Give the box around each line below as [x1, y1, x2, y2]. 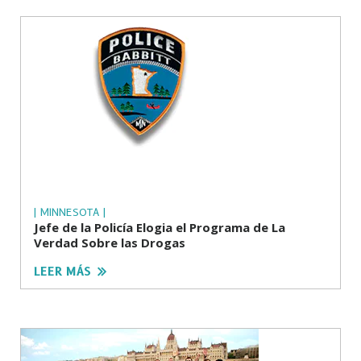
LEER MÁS [34, 263, 91, 279]
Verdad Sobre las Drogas [34, 234, 185, 251]
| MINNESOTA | [34, 205, 106, 218]
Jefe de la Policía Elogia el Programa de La [34, 218, 285, 235]
